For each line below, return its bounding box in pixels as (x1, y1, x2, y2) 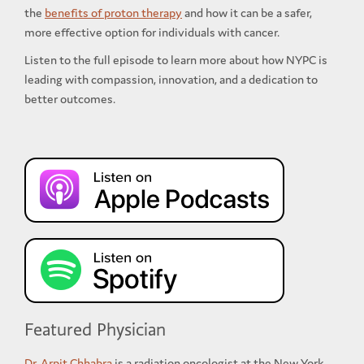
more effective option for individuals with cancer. (24, 24, 279, 41)
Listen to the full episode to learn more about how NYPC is (24, 52, 327, 68)
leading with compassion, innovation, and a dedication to (24, 71, 318, 88)
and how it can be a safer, (182, 5, 312, 21)
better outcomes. (24, 91, 115, 107)
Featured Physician (24, 318, 166, 340)
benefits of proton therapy (45, 5, 182, 21)
